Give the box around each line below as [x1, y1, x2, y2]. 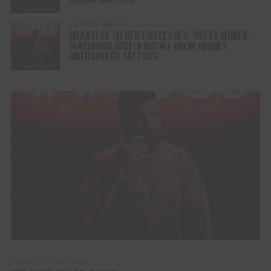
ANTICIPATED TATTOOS [68, 48, 158, 64]
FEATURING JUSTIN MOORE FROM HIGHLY [68, 38, 227, 53]
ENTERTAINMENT [68, 21, 125, 29]
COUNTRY [11, 257, 44, 266]
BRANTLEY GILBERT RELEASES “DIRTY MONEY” [68, 28, 252, 43]
